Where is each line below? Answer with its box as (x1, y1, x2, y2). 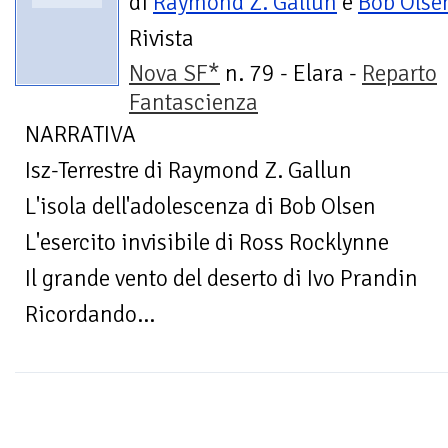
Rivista (129, 24, 194, 54)
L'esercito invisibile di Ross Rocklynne (25, 228, 389, 258)
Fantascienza (129, 88, 258, 118)
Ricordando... (25, 300, 155, 330)
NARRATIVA (25, 120, 136, 150)
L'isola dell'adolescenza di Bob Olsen (25, 192, 376, 222)
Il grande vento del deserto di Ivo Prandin (25, 264, 418, 294)
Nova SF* (129, 59, 220, 89)
